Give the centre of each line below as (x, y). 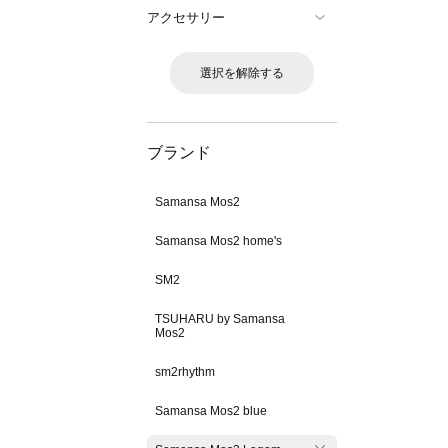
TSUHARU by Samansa (220, 319)
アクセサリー (186, 17)
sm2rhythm (185, 372)
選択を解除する (242, 73)
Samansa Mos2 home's (218, 241)
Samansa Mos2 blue (211, 411)
